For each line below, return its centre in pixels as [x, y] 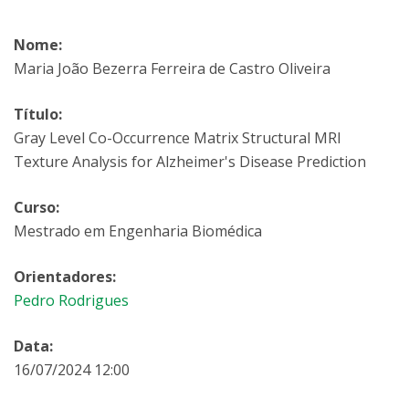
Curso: [37, 207]
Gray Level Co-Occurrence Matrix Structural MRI [178, 138]
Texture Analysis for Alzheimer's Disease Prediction [190, 162]
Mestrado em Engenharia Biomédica [138, 231]
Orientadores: [65, 277]
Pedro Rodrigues [71, 300]
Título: [38, 114]
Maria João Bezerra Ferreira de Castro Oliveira [172, 68]
